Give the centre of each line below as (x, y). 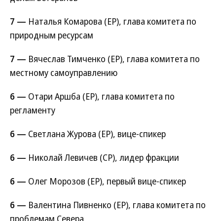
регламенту (33, 110)
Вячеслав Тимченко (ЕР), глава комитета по (113, 59)
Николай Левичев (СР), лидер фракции (103, 157)
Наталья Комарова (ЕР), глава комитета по (111, 21)
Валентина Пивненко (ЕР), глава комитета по (116, 205)
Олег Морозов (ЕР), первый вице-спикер (106, 181)
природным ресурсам (52, 35)
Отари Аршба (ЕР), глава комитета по (100, 96)
